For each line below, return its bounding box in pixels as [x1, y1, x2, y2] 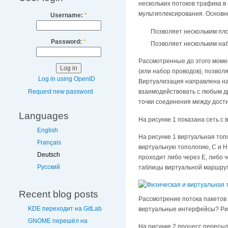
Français [37, 139, 61, 147]
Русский [37, 163, 60, 171]
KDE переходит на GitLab [28, 205, 102, 212]
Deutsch [37, 151, 60, 159]
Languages [19, 110, 69, 121]
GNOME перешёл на [28, 217, 88, 224]
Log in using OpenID [38, 75, 95, 83]
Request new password [28, 88, 93, 95]
